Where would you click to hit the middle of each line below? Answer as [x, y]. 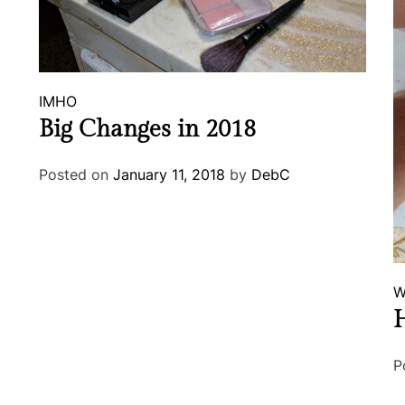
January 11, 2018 [170, 175]
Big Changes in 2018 [148, 130]
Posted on [76, 175]
